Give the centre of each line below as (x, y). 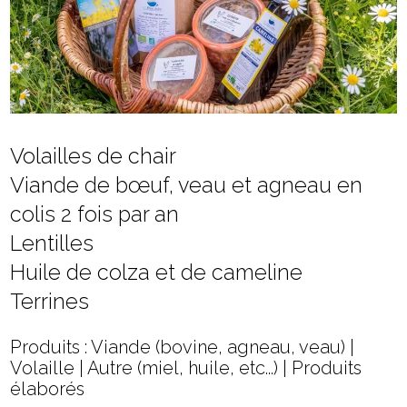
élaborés (48, 389)
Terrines (50, 302)
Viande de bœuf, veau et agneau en (187, 185)
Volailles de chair (94, 156)
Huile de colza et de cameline (157, 273)
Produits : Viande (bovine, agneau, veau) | (183, 347)
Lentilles (52, 243)
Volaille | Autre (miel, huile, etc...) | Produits (186, 368)
